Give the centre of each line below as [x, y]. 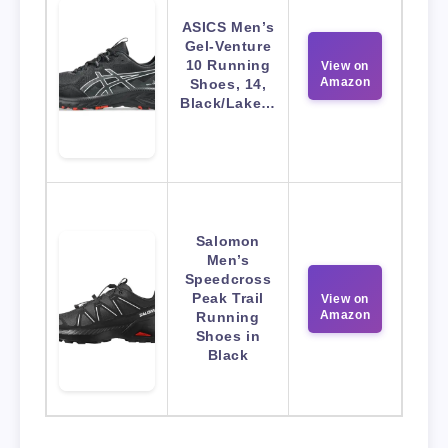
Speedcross [228, 279]
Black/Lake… [228, 103]
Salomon [228, 241]
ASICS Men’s [228, 27]
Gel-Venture [228, 46]
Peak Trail [228, 298]
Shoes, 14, [228, 84]
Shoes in [228, 336]
